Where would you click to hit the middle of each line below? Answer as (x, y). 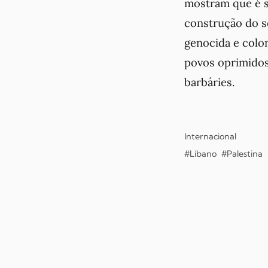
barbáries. (210, 82)
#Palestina (242, 154)
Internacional (210, 137)
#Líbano (200, 154)
